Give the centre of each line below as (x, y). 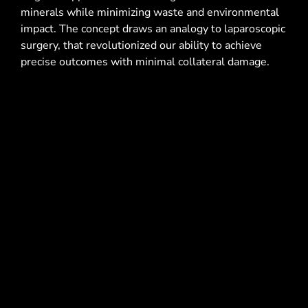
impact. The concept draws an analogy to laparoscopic (153, 29)
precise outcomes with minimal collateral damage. (145, 62)
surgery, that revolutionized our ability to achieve (141, 45)
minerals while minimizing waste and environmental (150, 12)
